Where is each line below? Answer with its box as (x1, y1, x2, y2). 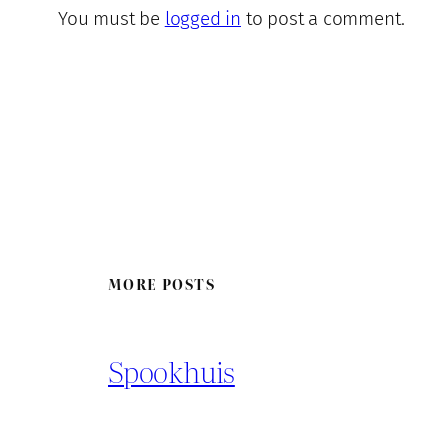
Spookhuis (108, 348, 235, 392)
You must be (58, 7, 165, 31)
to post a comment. (240, 7, 405, 31)
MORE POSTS (108, 273, 215, 295)
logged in (164, 7, 241, 31)
